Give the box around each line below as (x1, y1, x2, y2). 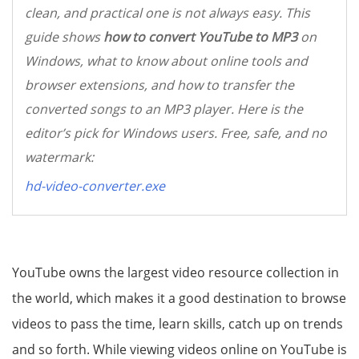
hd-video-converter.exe (25, 177, 165, 195)
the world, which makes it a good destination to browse (12, 289, 346, 307)
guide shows (25, 28, 103, 46)
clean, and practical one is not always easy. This (25, 4, 310, 22)
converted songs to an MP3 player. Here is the (25, 100, 303, 118)
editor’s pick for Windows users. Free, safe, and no (25, 124, 327, 142)
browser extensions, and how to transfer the (25, 76, 294, 94)
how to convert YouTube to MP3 (103, 28, 297, 46)
